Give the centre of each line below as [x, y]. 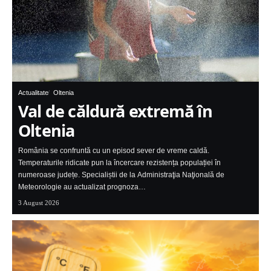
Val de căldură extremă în [115, 111]
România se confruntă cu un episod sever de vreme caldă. [114, 151]
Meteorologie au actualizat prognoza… [82, 187]
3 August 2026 [39, 203]
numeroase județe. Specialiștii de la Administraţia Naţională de [121, 175]
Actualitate [33, 93]
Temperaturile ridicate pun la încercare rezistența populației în [119, 163]
